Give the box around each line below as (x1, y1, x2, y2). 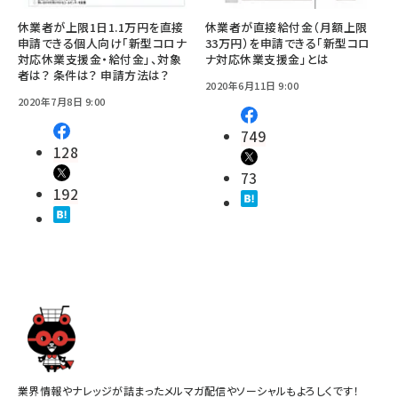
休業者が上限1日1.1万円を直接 (18, 19, 184, 36)
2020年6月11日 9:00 (205, 78, 299, 92)
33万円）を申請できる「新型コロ (205, 35, 370, 52)
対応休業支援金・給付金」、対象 (18, 51, 182, 68)
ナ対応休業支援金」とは (205, 51, 330, 68)
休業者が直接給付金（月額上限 (205, 19, 368, 36)
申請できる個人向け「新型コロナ (18, 35, 187, 52)
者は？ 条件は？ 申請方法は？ (18, 67, 170, 84)
